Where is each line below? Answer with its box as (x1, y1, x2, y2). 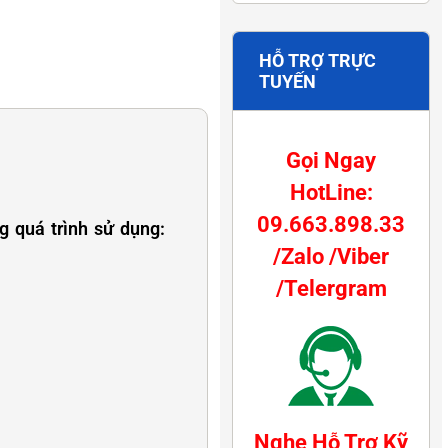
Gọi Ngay (286, 147, 376, 173)
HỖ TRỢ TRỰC (259, 49, 376, 71)
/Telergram (275, 275, 387, 301)
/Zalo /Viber (273, 243, 389, 269)
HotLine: (289, 179, 373, 205)
